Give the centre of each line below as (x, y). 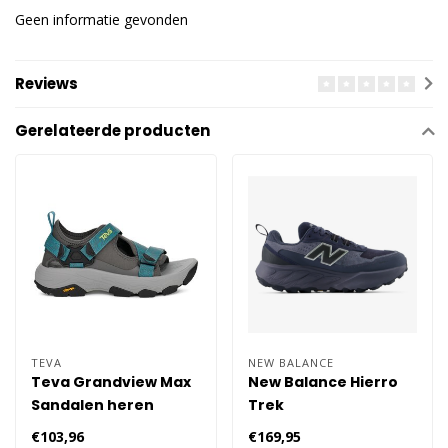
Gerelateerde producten (112, 131)
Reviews (46, 84)
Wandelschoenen (315, 427)
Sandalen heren (92, 404)
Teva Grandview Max (111, 381)
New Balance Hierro (322, 381)
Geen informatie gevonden (101, 19)
